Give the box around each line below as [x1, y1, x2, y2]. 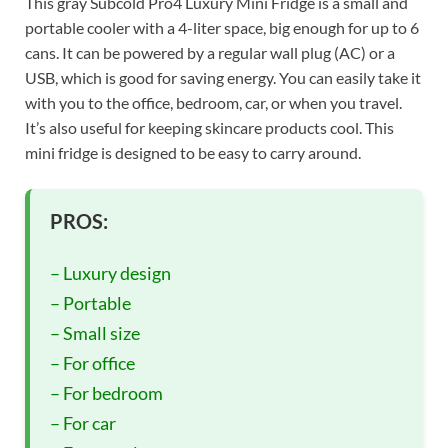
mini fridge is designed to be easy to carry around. [25, 142, 361, 162]
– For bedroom [50, 381, 163, 404]
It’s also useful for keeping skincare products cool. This [25, 117, 394, 137]
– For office [50, 351, 135, 374]
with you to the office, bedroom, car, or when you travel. [25, 92, 402, 112]
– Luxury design [50, 261, 171, 284]
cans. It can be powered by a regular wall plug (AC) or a [25, 42, 395, 62]
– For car [50, 411, 116, 434]
